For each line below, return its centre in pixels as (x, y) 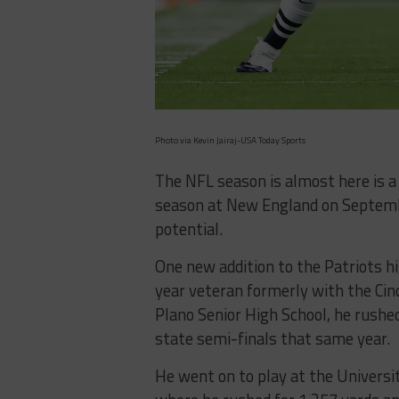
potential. (189, 228)
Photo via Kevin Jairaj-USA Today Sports (230, 140)
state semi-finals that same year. (273, 338)
